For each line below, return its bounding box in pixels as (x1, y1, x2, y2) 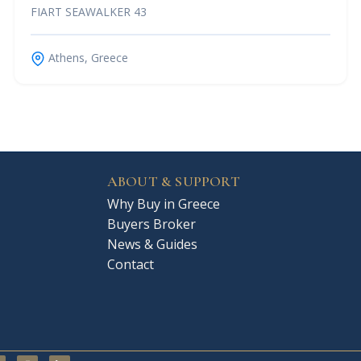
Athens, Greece (45, 49, 128, 65)
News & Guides (106, 234, 197, 253)
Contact (106, 255, 154, 273)
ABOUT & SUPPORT (106, 172, 240, 190)
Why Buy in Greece (106, 194, 220, 213)
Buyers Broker (106, 214, 196, 233)
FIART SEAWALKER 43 (31, 3, 147, 19)
